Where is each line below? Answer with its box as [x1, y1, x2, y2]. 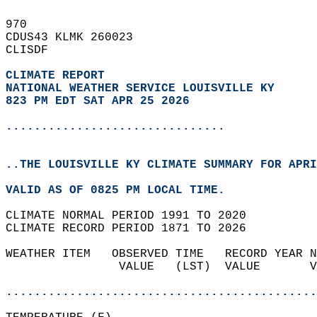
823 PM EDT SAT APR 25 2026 [6, 95, 190, 108]
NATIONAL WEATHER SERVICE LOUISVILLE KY [6, 82, 275, 95]
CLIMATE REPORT [6, 69, 112, 82]
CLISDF [6, 44, 62, 57]
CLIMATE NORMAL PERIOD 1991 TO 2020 [6, 209, 260, 222]
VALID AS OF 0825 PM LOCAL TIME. [6, 184, 239, 197]
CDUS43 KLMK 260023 [6, 31, 147, 44]
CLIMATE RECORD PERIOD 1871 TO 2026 [6, 222, 260, 235]
